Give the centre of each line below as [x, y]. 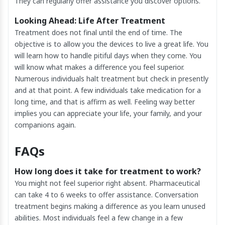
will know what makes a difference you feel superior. [99, 67]
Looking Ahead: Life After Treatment [90, 20]
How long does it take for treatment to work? [108, 171]
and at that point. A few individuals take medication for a [108, 90]
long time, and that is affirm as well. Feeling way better [105, 101]
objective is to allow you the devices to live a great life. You [111, 44]
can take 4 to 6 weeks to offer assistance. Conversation [106, 194]
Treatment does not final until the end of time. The [98, 32]
